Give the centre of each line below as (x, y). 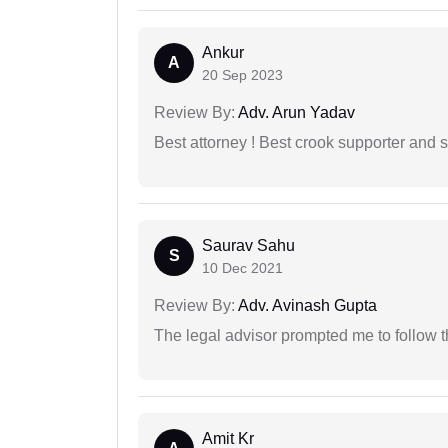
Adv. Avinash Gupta (306, 306)
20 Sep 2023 (242, 75)
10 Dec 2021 (242, 268)
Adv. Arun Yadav (295, 113)
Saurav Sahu (248, 246)
